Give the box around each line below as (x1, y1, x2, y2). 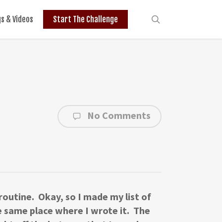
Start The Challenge (53, 14, 118, 24)
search (160, 13, 186, 24)
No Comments (85, 109, 151, 121)
